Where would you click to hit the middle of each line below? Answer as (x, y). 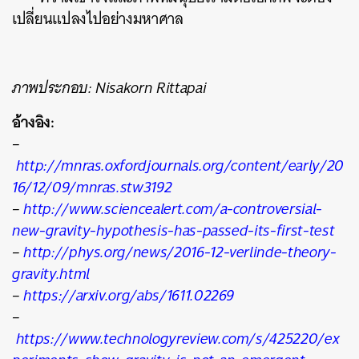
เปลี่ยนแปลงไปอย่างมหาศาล (98, 18)
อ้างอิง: (33, 121)
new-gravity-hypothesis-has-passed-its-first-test (173, 230)
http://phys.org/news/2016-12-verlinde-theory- (180, 252)
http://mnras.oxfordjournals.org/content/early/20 (179, 165)
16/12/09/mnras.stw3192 (92, 187)
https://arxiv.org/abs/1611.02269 (129, 295)
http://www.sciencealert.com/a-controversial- (173, 208)
